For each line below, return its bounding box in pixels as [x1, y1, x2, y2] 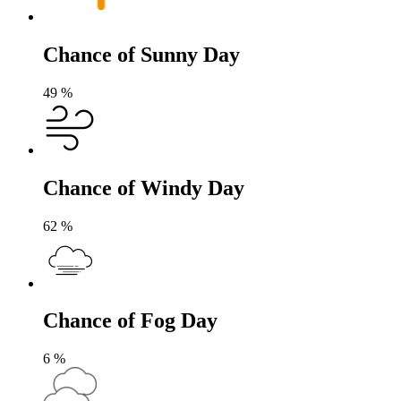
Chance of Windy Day [43, 175, 244, 200]
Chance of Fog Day [43, 309, 218, 333]
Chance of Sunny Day [43, 42, 240, 66]
